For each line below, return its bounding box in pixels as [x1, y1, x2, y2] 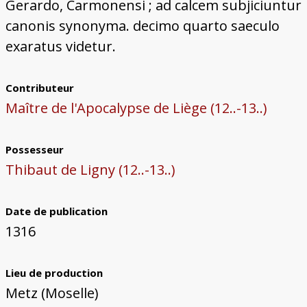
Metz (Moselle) [5, 284, 99, 303]
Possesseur [5, 143, 64, 157]
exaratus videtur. [5, 37, 116, 56]
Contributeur [5, 81, 74, 95]
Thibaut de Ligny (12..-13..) [5, 160, 175, 180]
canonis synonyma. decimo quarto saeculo [5, 16, 280, 36]
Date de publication [5, 204, 108, 219]
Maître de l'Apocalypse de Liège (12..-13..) [5, 99, 267, 118]
